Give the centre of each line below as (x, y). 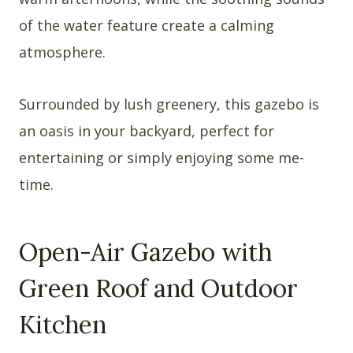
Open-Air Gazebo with (145, 252)
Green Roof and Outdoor (158, 288)
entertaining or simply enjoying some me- (162, 157)
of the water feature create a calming (147, 25)
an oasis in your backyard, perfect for (147, 130)
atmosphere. (62, 52)
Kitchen (63, 325)
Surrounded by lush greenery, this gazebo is (169, 104)
